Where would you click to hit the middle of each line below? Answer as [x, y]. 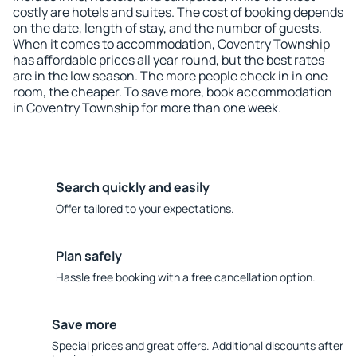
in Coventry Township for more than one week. [147, 108]
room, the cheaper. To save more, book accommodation [173, 92]
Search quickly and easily [133, 187]
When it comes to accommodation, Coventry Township [171, 44]
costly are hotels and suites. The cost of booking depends [178, 12]
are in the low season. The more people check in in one [170, 76]
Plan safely [89, 256]
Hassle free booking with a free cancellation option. [186, 277]
